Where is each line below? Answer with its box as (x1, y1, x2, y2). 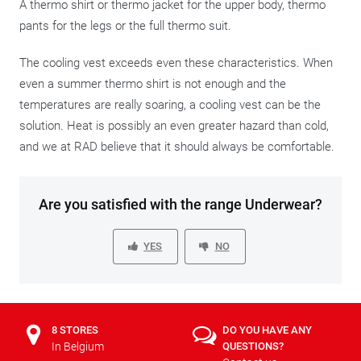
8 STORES (52, 323, 98, 336)
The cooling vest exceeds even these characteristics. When (19, 55, 333, 70)
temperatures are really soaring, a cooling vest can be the (19, 97, 321, 112)
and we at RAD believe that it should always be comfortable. (19, 139, 334, 154)
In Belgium (52, 339, 104, 353)
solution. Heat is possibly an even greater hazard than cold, (19, 118, 329, 133)
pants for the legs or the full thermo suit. (19, 18, 231, 33)
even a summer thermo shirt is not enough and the (19, 76, 286, 91)
